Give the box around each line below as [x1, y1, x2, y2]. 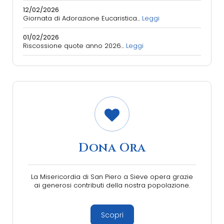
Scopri [100, 210, 123, 220]
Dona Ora [78, 140, 145, 156]
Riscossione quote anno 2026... [23, 41, 126, 50]
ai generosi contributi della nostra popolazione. [34, 180, 190, 190]
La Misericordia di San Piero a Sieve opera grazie [31, 172, 193, 181]
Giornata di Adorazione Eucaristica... [23, 13, 142, 23]
